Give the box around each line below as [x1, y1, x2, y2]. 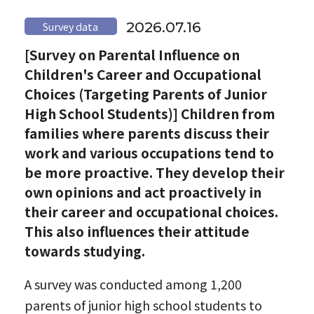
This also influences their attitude [24, 221, 250, 242]
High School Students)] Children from [24, 104, 275, 124]
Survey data [43, 18, 99, 34]
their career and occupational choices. [24, 202, 278, 222]
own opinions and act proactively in [24, 182, 261, 203]
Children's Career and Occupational [24, 64, 261, 85]
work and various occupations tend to [24, 143, 274, 163]
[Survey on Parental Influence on [24, 45, 240, 65]
